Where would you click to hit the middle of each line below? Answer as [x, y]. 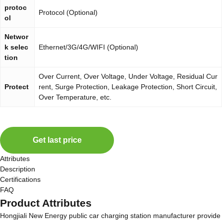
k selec [16, 47]
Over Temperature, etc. [75, 97]
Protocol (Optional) [68, 12]
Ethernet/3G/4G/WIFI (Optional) [88, 47]
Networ [16, 37]
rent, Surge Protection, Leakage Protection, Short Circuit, [128, 87]
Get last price [57, 140]
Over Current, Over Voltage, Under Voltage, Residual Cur [128, 76]
